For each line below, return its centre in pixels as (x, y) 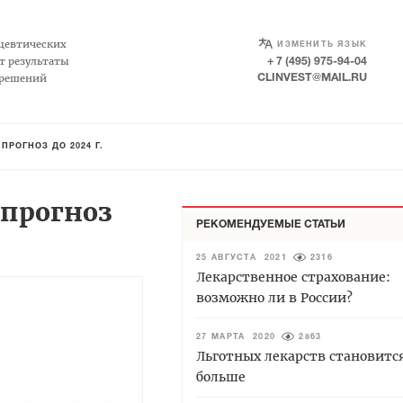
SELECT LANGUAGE (312, 40)
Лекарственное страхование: (293, 277)
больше (221, 376)
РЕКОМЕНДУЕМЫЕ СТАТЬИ (271, 224)
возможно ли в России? (274, 297)
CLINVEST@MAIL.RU (312, 77)
